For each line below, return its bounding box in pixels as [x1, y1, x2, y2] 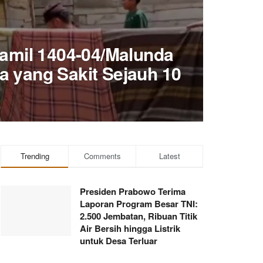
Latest [159, 150, 180, 162]
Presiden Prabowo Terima [80, 185, 186, 198]
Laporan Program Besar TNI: [80, 197, 198, 211]
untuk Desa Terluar [80, 234, 157, 248]
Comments [83, 150, 121, 162]
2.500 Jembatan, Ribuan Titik [80, 210, 197, 223]
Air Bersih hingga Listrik [80, 222, 180, 235]
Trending [20, 150, 49, 162]
